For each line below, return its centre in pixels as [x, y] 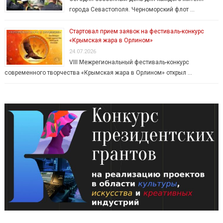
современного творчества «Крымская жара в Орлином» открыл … [98, 73]
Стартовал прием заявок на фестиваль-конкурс [136, 32]
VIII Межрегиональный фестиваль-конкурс [129, 62]
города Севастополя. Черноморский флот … [132, 10]
